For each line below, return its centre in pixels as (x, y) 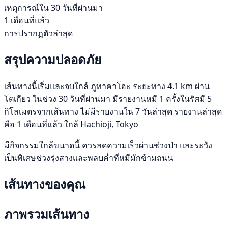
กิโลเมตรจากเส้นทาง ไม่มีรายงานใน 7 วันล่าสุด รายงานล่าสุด (113, 111)
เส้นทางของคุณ (45, 184)
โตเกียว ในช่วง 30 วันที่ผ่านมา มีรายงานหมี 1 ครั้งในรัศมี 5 (108, 98)
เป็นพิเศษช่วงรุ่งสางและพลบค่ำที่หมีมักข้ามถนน (89, 158)
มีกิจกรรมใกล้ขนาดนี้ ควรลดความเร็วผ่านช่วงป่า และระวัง (108, 145)
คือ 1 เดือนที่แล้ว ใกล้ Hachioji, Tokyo (71, 124)
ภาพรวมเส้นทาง (47, 214)
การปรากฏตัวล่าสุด (38, 33)
